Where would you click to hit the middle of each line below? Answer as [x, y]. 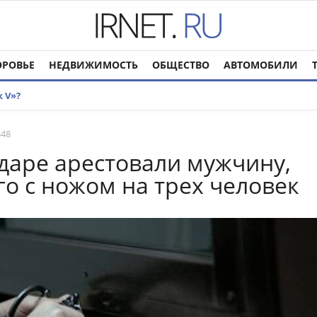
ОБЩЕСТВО [181, 65]
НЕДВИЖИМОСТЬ [93, 65]
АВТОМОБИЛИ [261, 65]
